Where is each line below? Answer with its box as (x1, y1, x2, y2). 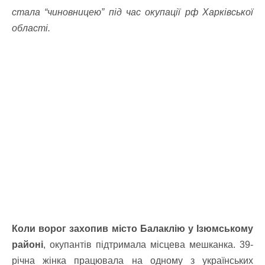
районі (12, 240, 43, 250)
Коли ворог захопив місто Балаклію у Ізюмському (12, 224, 253, 234)
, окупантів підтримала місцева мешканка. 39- (43, 240, 253, 250)
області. (12, 23, 50, 33)
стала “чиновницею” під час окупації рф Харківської (12, 7, 253, 17)
